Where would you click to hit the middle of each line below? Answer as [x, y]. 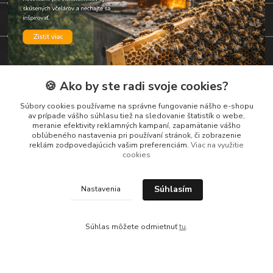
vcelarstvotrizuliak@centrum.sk [79, 187]
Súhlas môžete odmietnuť [132, 227]
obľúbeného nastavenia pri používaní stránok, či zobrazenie [136, 135]
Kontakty [38, 115]
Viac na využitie [217, 145]
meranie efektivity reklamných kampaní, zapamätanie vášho [136, 126]
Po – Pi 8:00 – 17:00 [41, 165]
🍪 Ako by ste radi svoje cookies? [136, 86]
